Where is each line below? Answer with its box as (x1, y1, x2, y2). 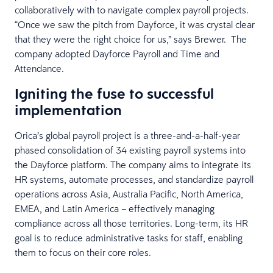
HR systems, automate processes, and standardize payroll (15, 173, 253, 185)
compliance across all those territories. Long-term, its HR (15, 217, 248, 229)
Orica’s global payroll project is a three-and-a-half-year (15, 129, 240, 141)
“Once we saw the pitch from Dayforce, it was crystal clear (15, 18, 255, 30)
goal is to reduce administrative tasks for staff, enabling (15, 232, 243, 244)
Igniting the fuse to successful (15, 83, 214, 103)
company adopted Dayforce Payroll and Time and (15, 48, 219, 60)
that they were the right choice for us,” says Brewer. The (15, 33, 247, 45)
